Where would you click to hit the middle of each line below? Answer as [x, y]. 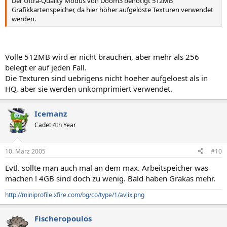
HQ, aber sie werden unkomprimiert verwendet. [89, 89]
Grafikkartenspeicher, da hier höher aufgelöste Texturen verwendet [112, 9]
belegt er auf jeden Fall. [46, 67]
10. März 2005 [25, 151]
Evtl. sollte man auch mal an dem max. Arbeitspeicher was [107, 167]
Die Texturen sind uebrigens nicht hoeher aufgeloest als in [106, 78]
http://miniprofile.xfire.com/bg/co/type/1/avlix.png [75, 195]
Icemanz [51, 113]
